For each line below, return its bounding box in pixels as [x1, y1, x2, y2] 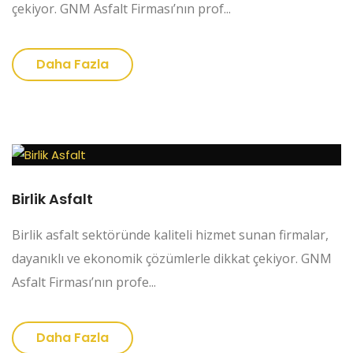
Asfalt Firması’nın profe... [12, 273, 156, 292]
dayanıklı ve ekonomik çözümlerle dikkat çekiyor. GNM [12, 250, 332, 268]
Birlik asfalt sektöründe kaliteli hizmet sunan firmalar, [12, 226, 329, 244]
